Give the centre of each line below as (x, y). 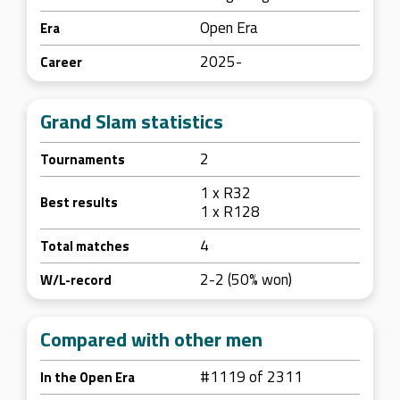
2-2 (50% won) (246, 279)
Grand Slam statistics (132, 121)
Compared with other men (151, 339)
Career (61, 62)
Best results (79, 202)
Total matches (85, 246)
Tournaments (83, 159)
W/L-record (76, 280)
